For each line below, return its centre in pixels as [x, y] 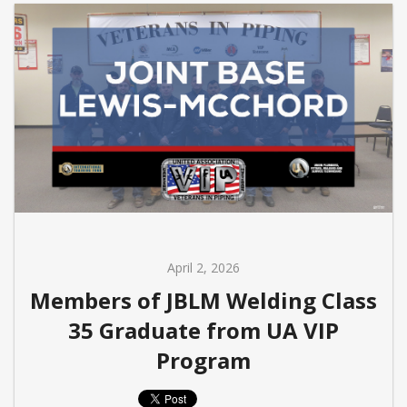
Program [203, 360]
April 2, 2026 [203, 267]
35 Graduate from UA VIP [203, 330]
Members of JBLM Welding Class [203, 300]
